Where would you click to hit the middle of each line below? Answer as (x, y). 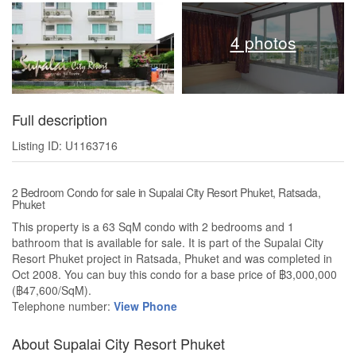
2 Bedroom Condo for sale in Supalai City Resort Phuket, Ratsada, (166, 193)
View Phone (145, 306)
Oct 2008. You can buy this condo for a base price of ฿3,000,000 (174, 275)
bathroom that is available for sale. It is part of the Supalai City (168, 243)
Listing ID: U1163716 (65, 146)
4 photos (263, 43)
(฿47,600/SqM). (52, 290)
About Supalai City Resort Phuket (118, 344)
